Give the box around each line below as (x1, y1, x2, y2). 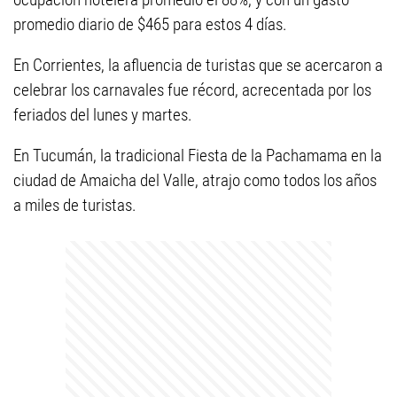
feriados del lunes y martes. (13, 105, 192, 125)
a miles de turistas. (13, 195, 136, 215)
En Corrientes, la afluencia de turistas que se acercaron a (13, 55, 383, 75)
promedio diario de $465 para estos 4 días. (13, 14, 287, 35)
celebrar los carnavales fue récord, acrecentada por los (13, 80, 371, 100)
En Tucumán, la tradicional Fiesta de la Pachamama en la (13, 145, 382, 166)
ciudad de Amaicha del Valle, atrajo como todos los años (13, 170, 377, 191)
